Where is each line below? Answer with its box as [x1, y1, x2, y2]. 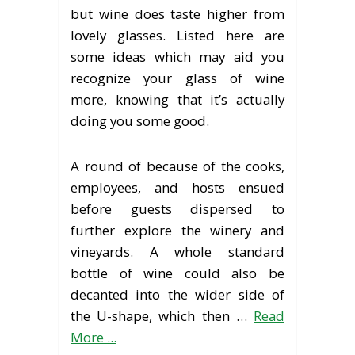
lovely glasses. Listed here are [71, 25, 284, 44]
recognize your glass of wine [71, 68, 284, 87]
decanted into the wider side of [71, 284, 284, 303]
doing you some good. [71, 111, 209, 130]
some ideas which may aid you [71, 47, 284, 66]
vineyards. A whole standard [71, 242, 284, 261]
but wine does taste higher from [71, 4, 284, 23]
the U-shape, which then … [71, 306, 254, 325]
